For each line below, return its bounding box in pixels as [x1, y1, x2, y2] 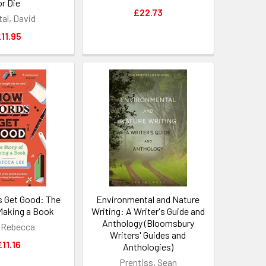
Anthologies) [122, 240, 173, 252]
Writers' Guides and [110, 229, 186, 240]
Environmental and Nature [96, 193, 200, 205]
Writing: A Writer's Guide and [91, 205, 205, 217]
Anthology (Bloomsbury [102, 217, 194, 229]
